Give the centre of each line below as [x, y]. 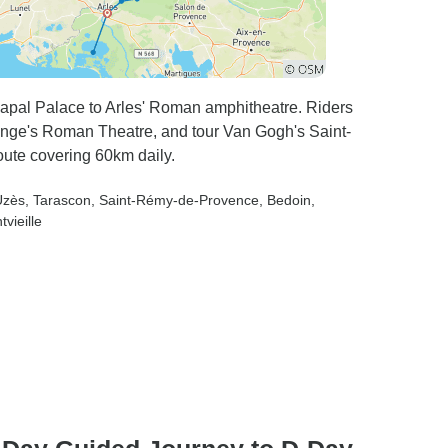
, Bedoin [285, 200]
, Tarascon [58, 200]
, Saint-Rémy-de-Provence [175, 200]
